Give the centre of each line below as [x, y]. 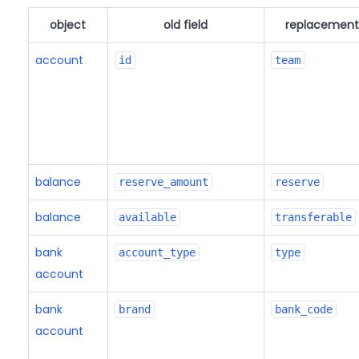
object [68, 25]
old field [186, 25]
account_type [157, 252]
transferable [313, 217]
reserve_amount [163, 182]
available [147, 217]
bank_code [303, 309]
